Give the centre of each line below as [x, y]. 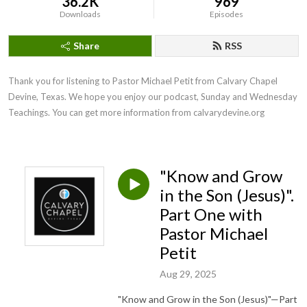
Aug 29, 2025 [188, 273]
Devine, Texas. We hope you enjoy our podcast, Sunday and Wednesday [153, 97]
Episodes [227, 14]
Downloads [81, 14]
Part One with [211, 214]
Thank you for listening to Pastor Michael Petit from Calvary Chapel [143, 81]
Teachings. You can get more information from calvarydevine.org [136, 112]
